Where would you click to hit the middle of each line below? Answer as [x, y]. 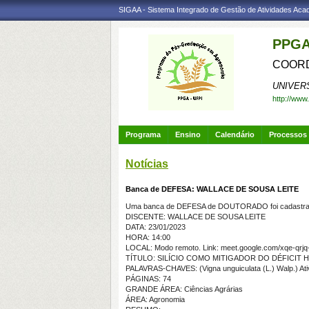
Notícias [147, 164]
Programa [143, 134]
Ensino [188, 134]
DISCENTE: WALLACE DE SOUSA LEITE [196, 217]
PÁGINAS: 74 [148, 279]
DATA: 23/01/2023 [156, 227]
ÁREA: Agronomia [155, 299]
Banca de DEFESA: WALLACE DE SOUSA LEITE [212, 189]
